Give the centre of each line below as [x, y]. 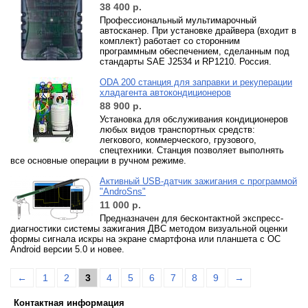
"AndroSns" [123, 191]
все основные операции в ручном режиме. [98, 161]
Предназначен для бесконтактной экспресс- [191, 218]
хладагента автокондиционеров [165, 92]
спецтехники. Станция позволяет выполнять [192, 150]
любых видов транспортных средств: [177, 130]
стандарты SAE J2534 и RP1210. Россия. [186, 62]
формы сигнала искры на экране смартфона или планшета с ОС [145, 239]
